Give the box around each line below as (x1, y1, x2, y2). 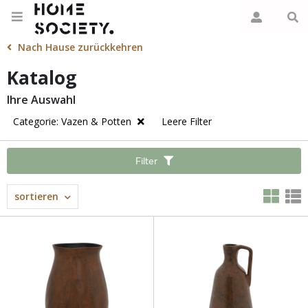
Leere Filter (162, 115, 212, 128)
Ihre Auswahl (7, 92, 76, 107)
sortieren (14, 190, 58, 203)
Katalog (7, 65, 76, 90)
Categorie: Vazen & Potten (13, 115, 134, 128)
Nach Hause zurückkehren (18, 41, 143, 54)
